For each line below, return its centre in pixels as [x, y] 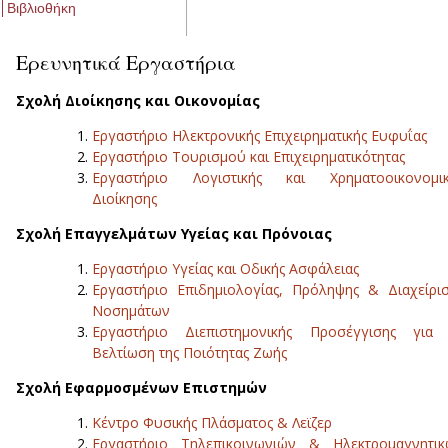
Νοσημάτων [131, 311]
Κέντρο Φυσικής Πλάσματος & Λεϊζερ [212, 423]
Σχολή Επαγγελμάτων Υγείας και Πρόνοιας [174, 234]
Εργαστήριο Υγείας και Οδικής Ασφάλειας [225, 269]
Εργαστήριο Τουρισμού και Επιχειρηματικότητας [248, 157]
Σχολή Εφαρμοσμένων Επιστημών [141, 388]
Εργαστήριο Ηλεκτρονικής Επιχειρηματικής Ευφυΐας [259, 136]
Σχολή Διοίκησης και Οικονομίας [138, 101]
